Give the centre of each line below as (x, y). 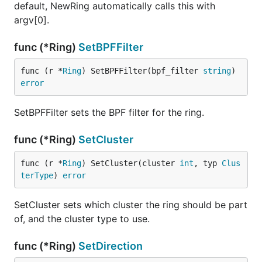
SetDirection (111, 246)
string (217, 71)
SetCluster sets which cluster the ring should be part (131, 205)
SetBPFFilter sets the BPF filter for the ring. (109, 112)
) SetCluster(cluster (130, 163)
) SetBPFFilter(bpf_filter (142, 71)
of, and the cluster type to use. (82, 219)
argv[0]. (32, 20)
